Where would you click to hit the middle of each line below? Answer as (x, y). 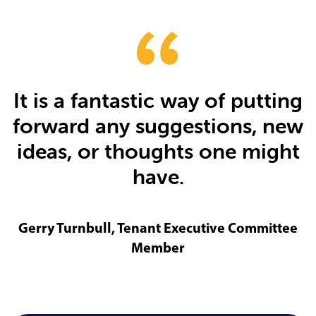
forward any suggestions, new (158, 126)
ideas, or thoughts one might (158, 152)
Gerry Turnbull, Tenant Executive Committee (158, 228)
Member (158, 248)
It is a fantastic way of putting (158, 101)
